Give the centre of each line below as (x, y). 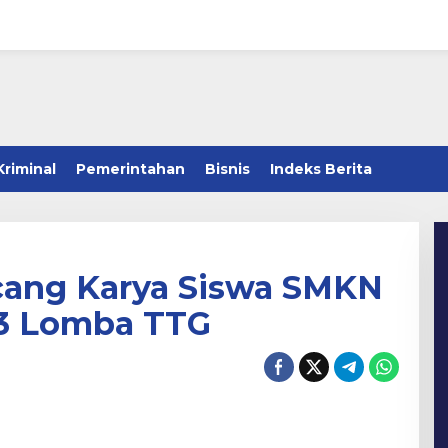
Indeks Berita (321, 169)
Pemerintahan (130, 169)
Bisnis (227, 169)
